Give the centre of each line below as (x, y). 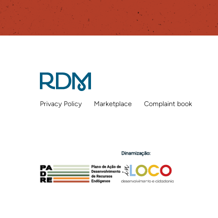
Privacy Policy (61, 104)
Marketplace (113, 104)
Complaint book (168, 104)
